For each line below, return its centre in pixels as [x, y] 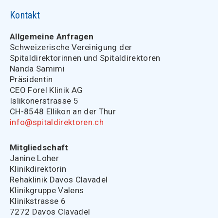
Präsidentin [31, 79]
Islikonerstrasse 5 [44, 101]
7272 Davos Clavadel [50, 212]
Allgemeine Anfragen [52, 36]
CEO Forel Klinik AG [46, 90]
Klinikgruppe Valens [47, 190]
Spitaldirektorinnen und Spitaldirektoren [85, 58]
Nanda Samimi [37, 69]
